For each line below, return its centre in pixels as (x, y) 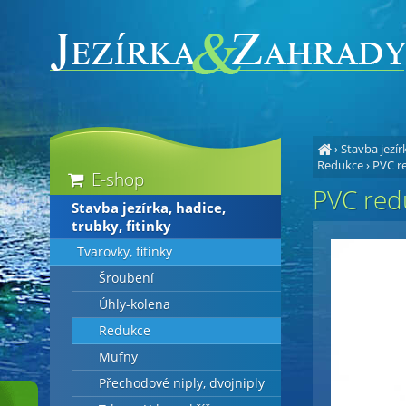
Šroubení (126, 278)
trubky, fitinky (121, 226)
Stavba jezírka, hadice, (148, 208)
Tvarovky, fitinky (124, 252)
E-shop (115, 179)
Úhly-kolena (134, 304)
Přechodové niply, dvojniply (181, 383)
